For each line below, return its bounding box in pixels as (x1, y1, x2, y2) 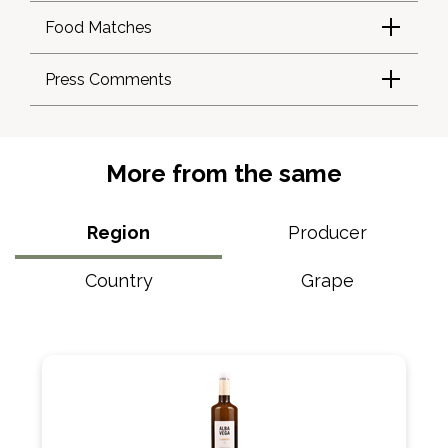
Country (84, 270, 153, 291)
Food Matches (45, 18, 152, 37)
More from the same (106, 159, 342, 188)
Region (87, 222, 150, 243)
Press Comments (45, 70, 172, 89)
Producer (288, 222, 367, 243)
